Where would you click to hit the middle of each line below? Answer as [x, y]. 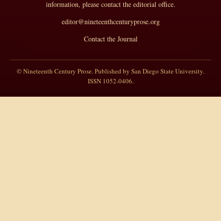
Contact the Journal [110, 39]
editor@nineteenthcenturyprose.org [110, 22]
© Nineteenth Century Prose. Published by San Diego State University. [110, 71]
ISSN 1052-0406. [110, 81]
